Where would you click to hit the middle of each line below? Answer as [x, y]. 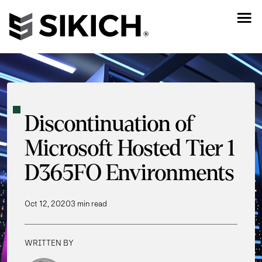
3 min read [89, 204]
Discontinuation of [109, 124]
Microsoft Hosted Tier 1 [130, 149]
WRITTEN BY [49, 243]
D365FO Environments [129, 173]
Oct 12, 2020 [48, 204]
